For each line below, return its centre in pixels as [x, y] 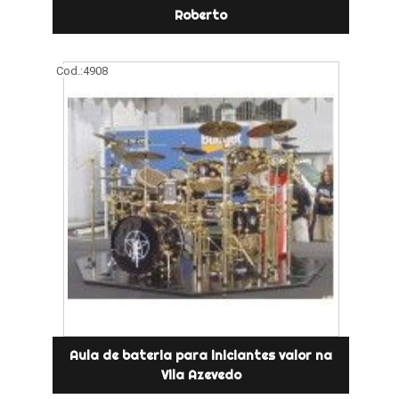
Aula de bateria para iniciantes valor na [201, 356]
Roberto [201, 16]
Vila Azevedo [201, 375]
